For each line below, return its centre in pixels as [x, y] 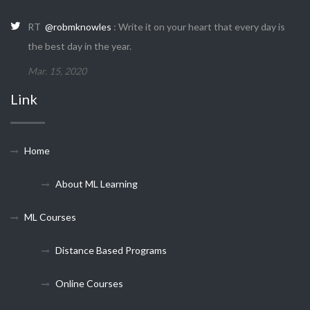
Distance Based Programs [111, 250]
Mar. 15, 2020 [57, 71]
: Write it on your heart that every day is [198, 27]
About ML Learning [97, 184]
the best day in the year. [80, 46]
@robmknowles [78, 27]
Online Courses [89, 283]
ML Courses [50, 217]
